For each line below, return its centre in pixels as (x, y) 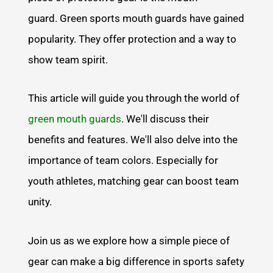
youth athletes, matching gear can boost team (134, 181)
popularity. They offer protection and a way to (133, 39)
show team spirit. (68, 59)
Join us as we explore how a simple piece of (129, 241)
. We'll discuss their (165, 119)
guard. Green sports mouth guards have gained (136, 18)
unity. (41, 202)
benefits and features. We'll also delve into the (133, 140)
